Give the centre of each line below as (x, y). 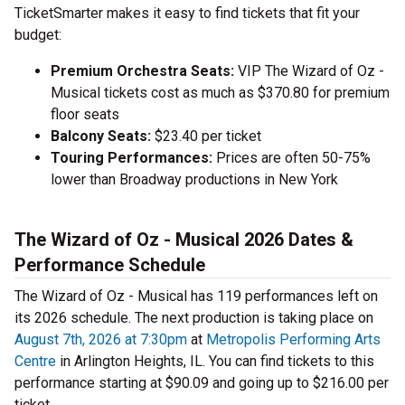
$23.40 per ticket (206, 137)
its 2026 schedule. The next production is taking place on (194, 318)
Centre (35, 362)
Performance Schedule (110, 265)
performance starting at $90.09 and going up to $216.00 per (202, 383)
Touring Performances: (132, 158)
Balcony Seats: (101, 137)
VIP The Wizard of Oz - (309, 71)
